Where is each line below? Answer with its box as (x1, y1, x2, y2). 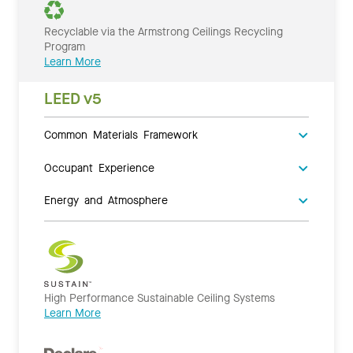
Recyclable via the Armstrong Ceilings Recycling (44, 24, 283, 40)
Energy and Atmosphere (44, 194, 168, 206)
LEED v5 (44, 88, 102, 110)
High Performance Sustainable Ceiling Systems (44, 291, 275, 307)
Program (44, 39, 85, 55)
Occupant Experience (44, 162, 154, 173)
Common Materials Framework (44, 128, 198, 140)
